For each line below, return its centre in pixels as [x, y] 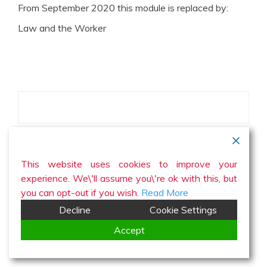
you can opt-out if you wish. [81, 193]
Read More [165, 193]
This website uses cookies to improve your [129, 164]
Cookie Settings [183, 210]
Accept [129, 230]
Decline [75, 210]
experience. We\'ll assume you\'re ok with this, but [129, 178]
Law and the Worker [62, 28]
